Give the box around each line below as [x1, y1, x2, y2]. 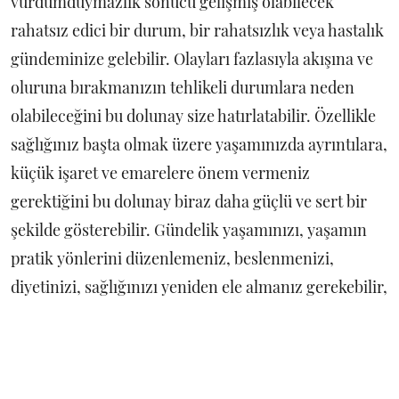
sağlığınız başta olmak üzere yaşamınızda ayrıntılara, [11, 134, 387, 156]
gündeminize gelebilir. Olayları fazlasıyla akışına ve [11, 48, 373, 70]
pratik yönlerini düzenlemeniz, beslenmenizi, [11, 248, 334, 270]
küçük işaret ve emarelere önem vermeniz [11, 162, 310, 184]
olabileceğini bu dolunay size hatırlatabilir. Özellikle [11, 105, 376, 127]
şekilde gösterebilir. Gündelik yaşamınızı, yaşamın [11, 219, 367, 241]
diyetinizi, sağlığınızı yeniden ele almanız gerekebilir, [11, 276, 387, 298]
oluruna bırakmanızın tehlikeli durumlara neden [11, 77, 354, 99]
